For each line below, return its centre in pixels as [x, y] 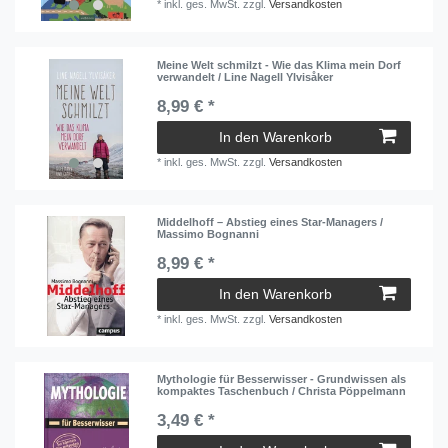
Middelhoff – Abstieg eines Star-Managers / [270, 221]
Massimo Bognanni [208, 233]
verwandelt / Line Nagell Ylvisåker [245, 76]
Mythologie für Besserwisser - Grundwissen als [282, 379]
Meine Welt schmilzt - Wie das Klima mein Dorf [279, 64]
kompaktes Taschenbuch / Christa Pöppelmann [282, 391]
